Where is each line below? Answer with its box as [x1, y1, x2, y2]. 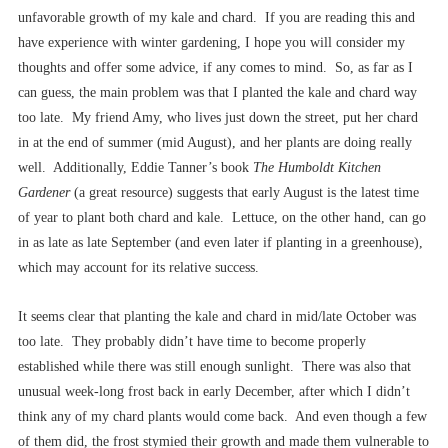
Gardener [18, 185, 70, 201]
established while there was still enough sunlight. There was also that [18, 359, 411, 375]
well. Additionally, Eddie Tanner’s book [18, 160, 253, 176]
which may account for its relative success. [18, 260, 259, 276]
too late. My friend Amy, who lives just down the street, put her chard [18, 110, 418, 126]
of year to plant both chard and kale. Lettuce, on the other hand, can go [18, 210, 426, 226]
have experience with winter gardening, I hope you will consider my [18, 35, 405, 51]
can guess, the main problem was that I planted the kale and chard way [18, 85, 417, 101]
